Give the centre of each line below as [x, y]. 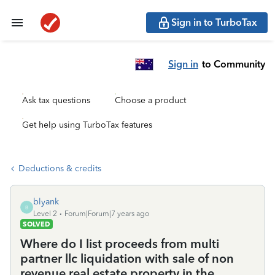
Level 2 [45, 214]
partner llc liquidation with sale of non [127, 258]
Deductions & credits [60, 168]
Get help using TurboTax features [87, 125]
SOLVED [37, 224]
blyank [46, 202]
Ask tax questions [56, 100]
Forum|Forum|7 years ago [107, 214]
